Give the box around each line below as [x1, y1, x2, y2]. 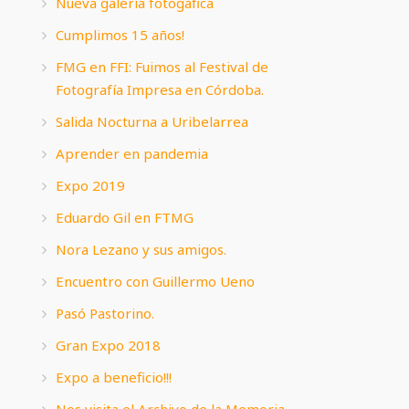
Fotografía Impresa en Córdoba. [56, 79, 264, 99]
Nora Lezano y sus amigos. [56, 239, 226, 258]
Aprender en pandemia [56, 143, 208, 163]
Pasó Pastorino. [56, 303, 154, 322]
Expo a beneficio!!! [56, 367, 172, 386]
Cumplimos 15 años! [56, 25, 184, 44]
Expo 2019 [56, 175, 125, 194]
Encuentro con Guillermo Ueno [56, 271, 255, 290]
